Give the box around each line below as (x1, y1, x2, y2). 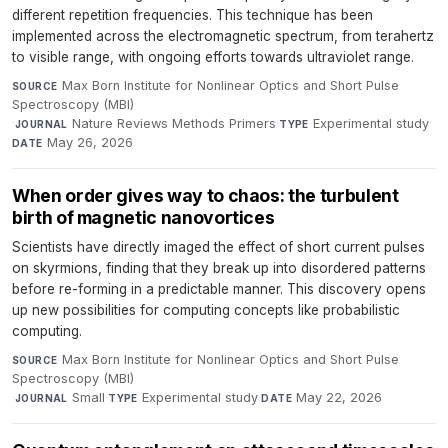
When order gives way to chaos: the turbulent (12, 185, 399, 207)
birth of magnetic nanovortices (12, 207, 275, 229)
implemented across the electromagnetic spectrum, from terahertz (12, 28, 434, 45)
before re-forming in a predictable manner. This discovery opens (12, 281, 426, 298)
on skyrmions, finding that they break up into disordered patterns (12, 260, 426, 277)
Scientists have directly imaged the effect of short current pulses (12, 239, 425, 256)
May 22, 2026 (296, 390, 383, 406)
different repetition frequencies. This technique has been (12, 7, 373, 24)
